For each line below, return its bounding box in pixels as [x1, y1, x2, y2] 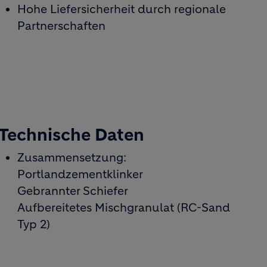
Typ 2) [17, 218, 51, 231]
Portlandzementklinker [17, 167, 144, 181]
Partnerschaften [17, 19, 106, 33]
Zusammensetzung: [17, 151, 127, 164]
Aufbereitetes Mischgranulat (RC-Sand [17, 201, 231, 215]
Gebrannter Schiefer [17, 184, 129, 198]
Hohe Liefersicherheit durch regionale [17, 2, 226, 16]
